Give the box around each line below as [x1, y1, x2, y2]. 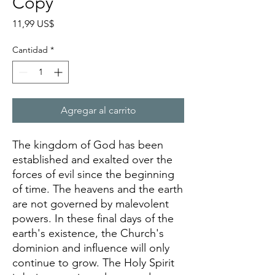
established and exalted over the [12, 152, 172, 166]
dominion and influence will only [12, 241, 169, 255]
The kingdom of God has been [12, 137, 163, 152]
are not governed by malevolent [12, 196, 169, 211]
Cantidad [12, 44, 48, 55]
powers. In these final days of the [12, 211, 174, 225]
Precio [53, 17, 81, 29]
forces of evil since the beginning [12, 167, 174, 181]
